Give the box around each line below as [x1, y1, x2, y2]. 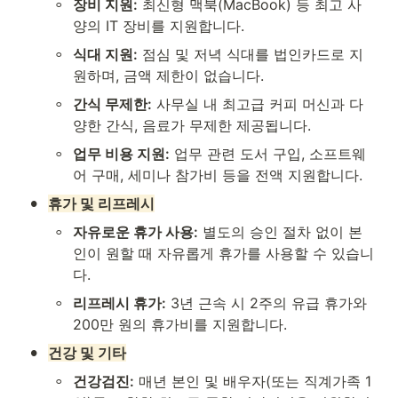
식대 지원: [73, 45, 138, 64]
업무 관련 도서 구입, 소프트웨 [170, 145, 366, 163]
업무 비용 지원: [73, 145, 170, 163]
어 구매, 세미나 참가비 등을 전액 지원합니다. [73, 166, 362, 185]
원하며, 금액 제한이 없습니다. [73, 67, 264, 85]
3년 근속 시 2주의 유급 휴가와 [166, 294, 367, 313]
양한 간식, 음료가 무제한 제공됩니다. [73, 116, 311, 135]
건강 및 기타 [48, 344, 126, 362]
